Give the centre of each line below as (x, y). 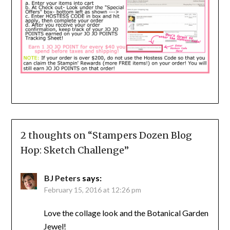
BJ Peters (62, 178)
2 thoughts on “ (56, 136)
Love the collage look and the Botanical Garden (126, 213)
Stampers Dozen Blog (142, 136)
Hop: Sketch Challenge (72, 150)
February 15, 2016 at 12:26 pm (92, 190)
